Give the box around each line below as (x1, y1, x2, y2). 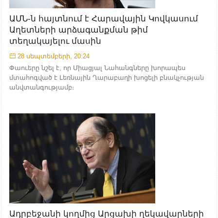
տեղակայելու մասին (9, 36, 101, 46)
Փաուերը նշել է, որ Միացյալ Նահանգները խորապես (9, 64, 185, 72)
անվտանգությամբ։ (9, 84, 74, 91)
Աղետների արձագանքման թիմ (9, 25, 148, 35)
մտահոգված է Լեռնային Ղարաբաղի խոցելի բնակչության (9, 74, 204, 81)
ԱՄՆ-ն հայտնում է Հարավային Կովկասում (9, 14, 198, 23)
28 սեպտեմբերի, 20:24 (18, 53, 90, 60)
